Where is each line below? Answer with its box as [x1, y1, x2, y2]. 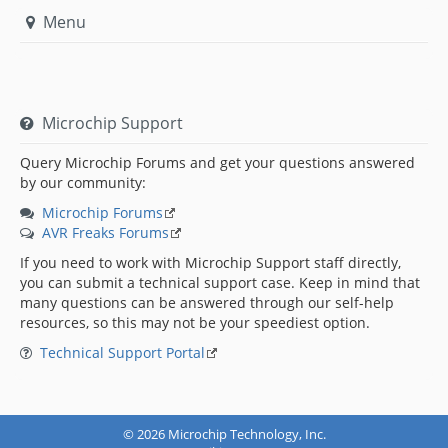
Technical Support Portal [40, 342, 205, 362]
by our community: [20, 172, 146, 192]
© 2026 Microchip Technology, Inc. [122, 424, 326, 443]
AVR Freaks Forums [42, 222, 169, 242]
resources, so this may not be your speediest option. [20, 312, 370, 332]
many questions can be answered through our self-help [20, 292, 394, 312]
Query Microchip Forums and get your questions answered [20, 152, 415, 172]
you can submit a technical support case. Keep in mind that [20, 272, 420, 292]
